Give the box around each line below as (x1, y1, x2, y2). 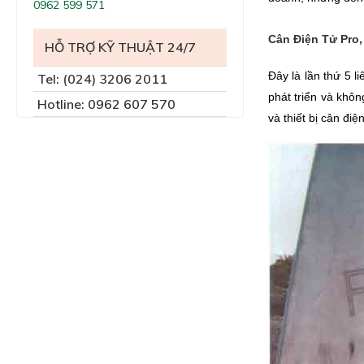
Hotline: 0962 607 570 (37, 96, 175, 113)
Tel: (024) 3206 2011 (37, 71, 167, 88)
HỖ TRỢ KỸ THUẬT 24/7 (44, 39, 196, 56)
